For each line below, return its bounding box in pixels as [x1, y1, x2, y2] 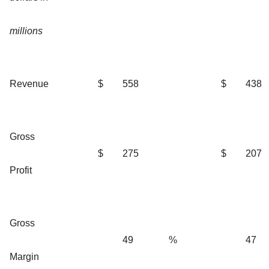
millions [10, 25, 43, 36]
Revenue [10, 78, 49, 89]
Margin [10, 251, 39, 262]
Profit [10, 165, 32, 175]
